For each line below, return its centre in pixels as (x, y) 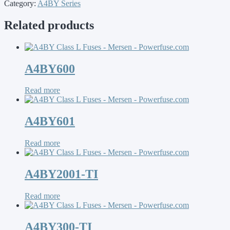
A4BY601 (50, 121)
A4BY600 (50, 69)
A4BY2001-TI (61, 174)
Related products (49, 25)
